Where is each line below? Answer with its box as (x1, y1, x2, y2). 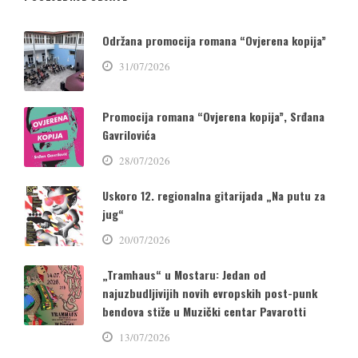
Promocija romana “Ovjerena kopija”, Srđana (102, 107, 324, 125)
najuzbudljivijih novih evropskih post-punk (102, 284, 317, 301)
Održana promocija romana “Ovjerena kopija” (102, 31, 326, 49)
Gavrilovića (102, 125, 156, 143)
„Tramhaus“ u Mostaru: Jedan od (102, 265, 266, 283)
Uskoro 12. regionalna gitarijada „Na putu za (102, 186, 325, 204)
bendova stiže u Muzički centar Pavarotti (102, 302, 306, 320)
